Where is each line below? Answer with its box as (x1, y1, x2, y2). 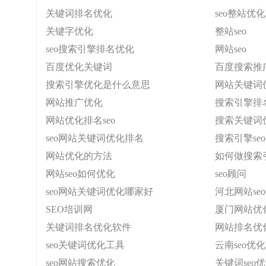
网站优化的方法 (46, 151, 112, 161)
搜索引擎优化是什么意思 (46, 80, 150, 90)
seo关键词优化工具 (46, 240, 125, 250)
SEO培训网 (46, 204, 93, 214)
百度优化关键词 (46, 62, 112, 72)
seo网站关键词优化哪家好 (46, 186, 153, 197)
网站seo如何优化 (46, 169, 115, 179)
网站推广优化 (46, 97, 103, 107)
